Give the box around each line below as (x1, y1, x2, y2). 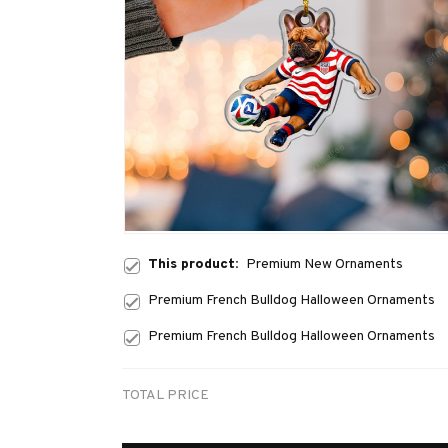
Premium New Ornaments (246, 256, 403, 274)
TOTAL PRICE (122, 387, 209, 405)
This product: (148, 256, 246, 274)
